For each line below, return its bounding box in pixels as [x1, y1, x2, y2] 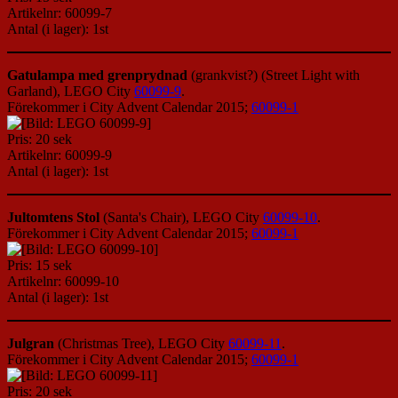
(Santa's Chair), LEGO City [99, 210, 263, 226]
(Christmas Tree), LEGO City [54, 336, 228, 352]
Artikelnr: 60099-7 [7, 5, 112, 21]
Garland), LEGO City [7, 84, 134, 99]
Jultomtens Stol [7, 210, 99, 226]
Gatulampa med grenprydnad [7, 68, 187, 84]
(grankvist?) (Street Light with [187, 68, 360, 84]
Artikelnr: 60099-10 [7, 274, 119, 290]
